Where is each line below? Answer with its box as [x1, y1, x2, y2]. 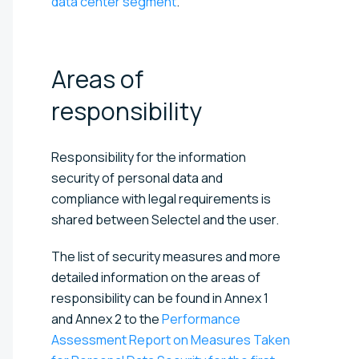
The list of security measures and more [51, 247, 280, 265]
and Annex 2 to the [51, 309, 162, 328]
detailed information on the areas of [51, 268, 260, 286]
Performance [162, 309, 240, 328]
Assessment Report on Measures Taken [51, 330, 290, 349]
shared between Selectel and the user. [51, 210, 279, 228]
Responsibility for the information [51, 147, 246, 166]
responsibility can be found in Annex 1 [51, 288, 268, 307]
